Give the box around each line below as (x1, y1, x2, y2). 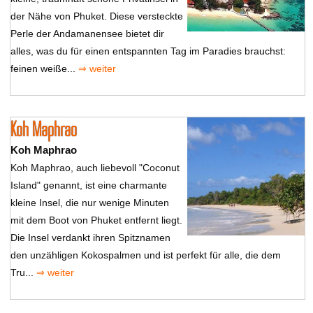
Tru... (10, 266, 36, 278)
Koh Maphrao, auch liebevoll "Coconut (10, 161, 180, 173)
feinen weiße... (10, 62, 78, 74)
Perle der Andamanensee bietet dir (10, 27, 164, 39)
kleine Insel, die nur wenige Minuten (10, 196, 169, 208)
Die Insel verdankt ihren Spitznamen (10, 231, 170, 243)
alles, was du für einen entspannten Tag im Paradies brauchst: (10, 45, 286, 57)
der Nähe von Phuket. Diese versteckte (10, 10, 183, 22)
